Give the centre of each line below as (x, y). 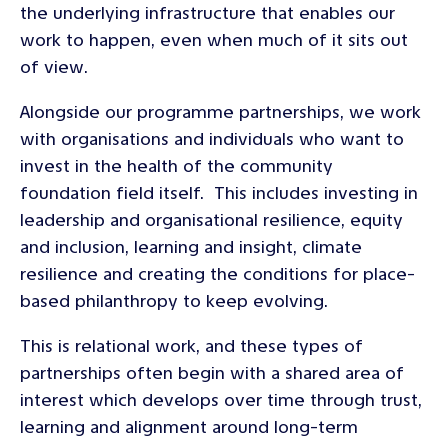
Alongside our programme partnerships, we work (220, 111)
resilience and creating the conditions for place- (217, 273)
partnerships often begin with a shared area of (212, 372)
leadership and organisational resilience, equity (211, 219)
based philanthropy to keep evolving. (174, 300)
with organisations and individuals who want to (212, 138)
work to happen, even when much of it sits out (214, 39)
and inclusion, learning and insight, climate (191, 246)
